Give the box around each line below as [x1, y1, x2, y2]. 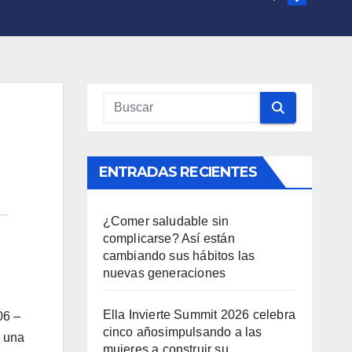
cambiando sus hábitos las [102, 249, 255, 262]
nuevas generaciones [102, 266, 226, 280]
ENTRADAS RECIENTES [98, 163, 258, 181]
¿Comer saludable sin [102, 214, 229, 228]
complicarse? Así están [102, 232, 235, 245]
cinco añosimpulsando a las [102, 325, 262, 339]
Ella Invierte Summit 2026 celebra [102, 308, 296, 321]
